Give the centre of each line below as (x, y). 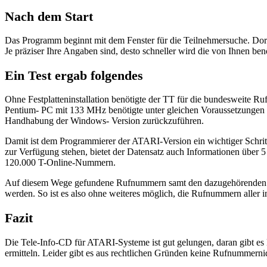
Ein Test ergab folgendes (74, 75)
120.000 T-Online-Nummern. (60, 163)
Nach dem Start (49, 16)
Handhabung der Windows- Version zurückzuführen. (104, 121)
